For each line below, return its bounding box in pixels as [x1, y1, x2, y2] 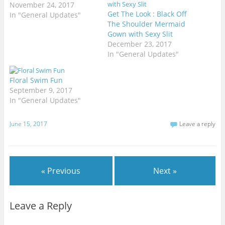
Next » [153, 165, 177, 176]
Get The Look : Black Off [107, 9, 187, 19]
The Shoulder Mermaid [107, 19, 185, 29]
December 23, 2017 [107, 39, 172, 49]
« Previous [41, 165, 81, 176]
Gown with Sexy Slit [107, 29, 173, 39]
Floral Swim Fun [9, 75, 63, 85]
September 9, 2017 [9, 85, 72, 95]
